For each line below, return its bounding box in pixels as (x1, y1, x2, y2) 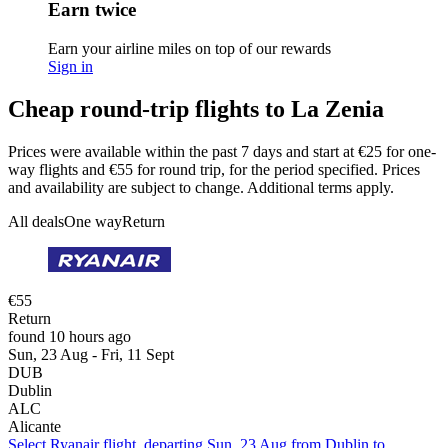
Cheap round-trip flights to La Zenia (8, 96, 384, 123)
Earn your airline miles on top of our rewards (48, 40, 331, 58)
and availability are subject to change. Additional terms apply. (8, 178, 394, 196)
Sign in (48, 58, 93, 76)
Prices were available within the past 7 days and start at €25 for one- (8, 142, 436, 160)
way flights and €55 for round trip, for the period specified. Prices (8, 160, 420, 178)
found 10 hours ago (8, 327, 131, 345)
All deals (8, 212, 64, 230)
